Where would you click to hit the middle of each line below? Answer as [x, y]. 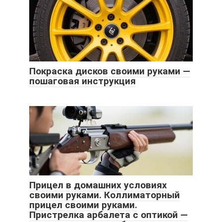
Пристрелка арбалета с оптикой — [109, 215]
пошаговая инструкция [83, 81]
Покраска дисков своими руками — [110, 71]
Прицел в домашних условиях [98, 185]
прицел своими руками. [83, 205]
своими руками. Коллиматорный [105, 195]
